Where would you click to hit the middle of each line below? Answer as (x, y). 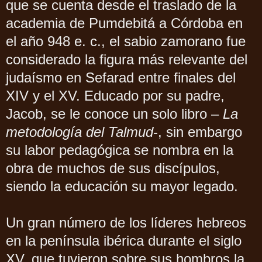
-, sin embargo (198, 132)
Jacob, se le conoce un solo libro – (114, 114)
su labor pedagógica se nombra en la (120, 150)
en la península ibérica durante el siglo (124, 241)
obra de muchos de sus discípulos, (113, 168)
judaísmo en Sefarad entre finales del (121, 78)
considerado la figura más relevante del (127, 60)
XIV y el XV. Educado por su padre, (115, 96)
